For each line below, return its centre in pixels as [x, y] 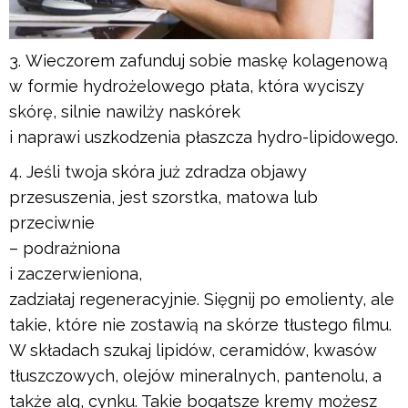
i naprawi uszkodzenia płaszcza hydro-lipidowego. [204, 137]
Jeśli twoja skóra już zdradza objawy [167, 171]
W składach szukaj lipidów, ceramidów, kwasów [193, 350]
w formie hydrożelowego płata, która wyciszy [187, 86]
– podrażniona [65, 248]
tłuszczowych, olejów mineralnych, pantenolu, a [195, 375]
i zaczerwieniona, [76, 273]
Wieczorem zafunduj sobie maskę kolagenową [207, 60]
